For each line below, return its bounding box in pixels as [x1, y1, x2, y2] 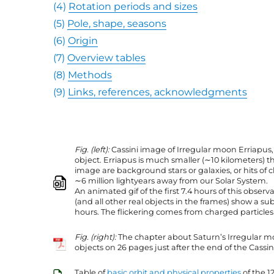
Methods [68, 69, 113, 81]
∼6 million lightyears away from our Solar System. [75, 176, 268, 185]
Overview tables [67, 52, 146, 64]
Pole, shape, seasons [67, 18, 167, 29]
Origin [68, 35, 98, 46]
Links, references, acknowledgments [68, 86, 248, 98]
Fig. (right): [75, 232, 117, 242]
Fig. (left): [75, 145, 110, 154]
